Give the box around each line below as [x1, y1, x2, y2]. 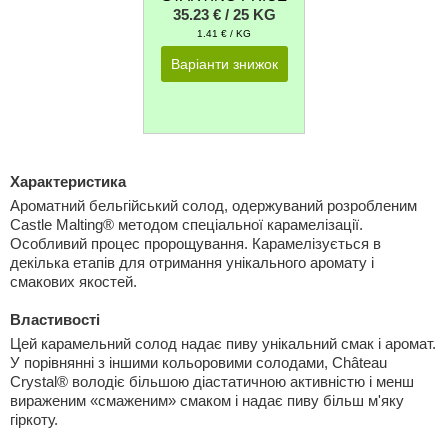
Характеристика [10, 173, 126, 190]
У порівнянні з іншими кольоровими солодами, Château [10, 353, 387, 371]
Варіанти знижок [170, 56, 278, 72]
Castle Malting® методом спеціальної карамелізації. [10, 216, 363, 233]
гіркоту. [10, 410, 58, 428]
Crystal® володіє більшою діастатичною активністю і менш [10, 372, 414, 390]
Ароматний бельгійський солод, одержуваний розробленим [10, 197, 417, 214]
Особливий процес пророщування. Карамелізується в [10, 235, 381, 252]
